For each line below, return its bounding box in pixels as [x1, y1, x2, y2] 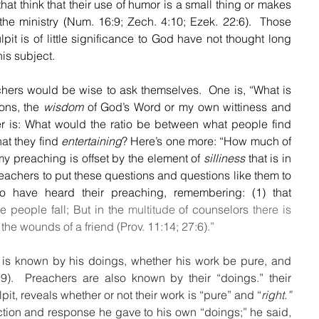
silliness [203, 150, 245, 165]
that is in [244, 150, 291, 165]
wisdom [43, 99, 83, 114]
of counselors [174, 202, 253, 216]
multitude [127, 202, 175, 216]
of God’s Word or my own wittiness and [83, 99, 292, 114]
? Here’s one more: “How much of [121, 133, 292, 148]
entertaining [61, 133, 122, 148]
